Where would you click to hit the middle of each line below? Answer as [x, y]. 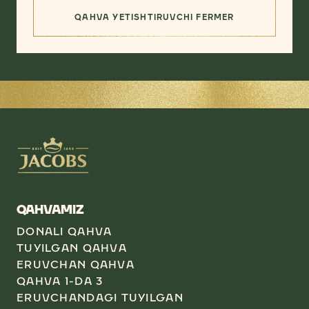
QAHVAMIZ [50, 209]
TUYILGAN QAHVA [72, 248]
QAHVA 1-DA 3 [60, 281]
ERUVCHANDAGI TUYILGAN [100, 297]
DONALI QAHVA [64, 231]
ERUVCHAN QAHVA [76, 264]
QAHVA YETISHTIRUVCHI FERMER [154, 17]
